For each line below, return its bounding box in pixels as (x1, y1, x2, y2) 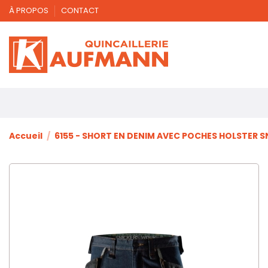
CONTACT (61, 5, 99, 16)
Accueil (9, 130, 42, 142)
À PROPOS (9, 5, 50, 16)
